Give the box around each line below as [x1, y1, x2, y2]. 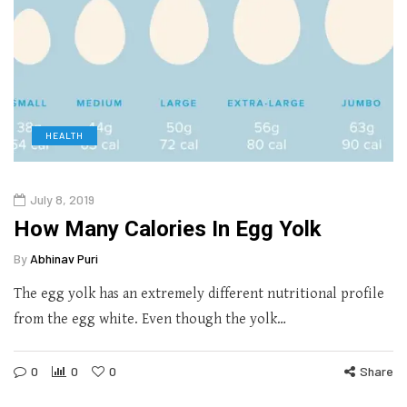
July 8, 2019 [30, 191, 94, 207]
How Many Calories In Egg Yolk [14, 215, 322, 242]
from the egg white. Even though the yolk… [14, 310, 286, 328]
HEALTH [45, 129, 84, 141]
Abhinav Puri [30, 250, 98, 266]
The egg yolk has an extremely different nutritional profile [14, 284, 384, 303]
